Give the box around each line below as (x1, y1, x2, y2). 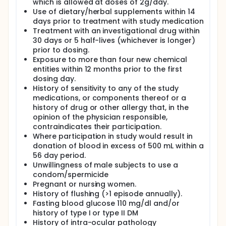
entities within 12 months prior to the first (33, 64, 182, 74)
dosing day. (33, 74, 76, 84)
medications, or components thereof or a (33, 93, 186, 103)
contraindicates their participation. (33, 122, 161, 132)
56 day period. (33, 150, 86, 160)
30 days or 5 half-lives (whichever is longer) (33, 35, 195, 45)
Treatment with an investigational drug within (33, 26, 200, 36)
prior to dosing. (33, 45, 89, 55)
